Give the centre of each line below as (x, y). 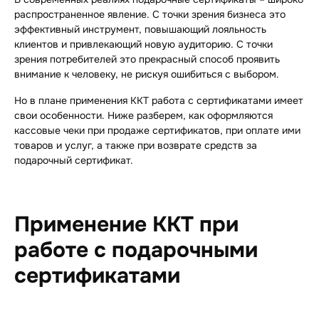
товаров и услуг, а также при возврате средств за (136, 146)
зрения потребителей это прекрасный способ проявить (147, 59)
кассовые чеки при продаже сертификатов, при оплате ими (157, 131)
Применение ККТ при (126, 225)
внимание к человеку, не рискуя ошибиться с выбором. (148, 74)
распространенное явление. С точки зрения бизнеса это (150, 15)
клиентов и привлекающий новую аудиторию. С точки (143, 45)
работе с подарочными (136, 250)
